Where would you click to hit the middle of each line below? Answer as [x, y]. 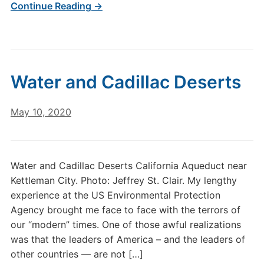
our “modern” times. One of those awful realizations [126, 225]
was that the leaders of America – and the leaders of [128, 239]
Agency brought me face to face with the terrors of [125, 210]
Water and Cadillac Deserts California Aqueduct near [128, 166]
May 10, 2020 [41, 112]
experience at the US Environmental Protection [115, 195]
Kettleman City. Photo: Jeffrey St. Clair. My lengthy [123, 180]
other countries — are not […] [77, 254]
